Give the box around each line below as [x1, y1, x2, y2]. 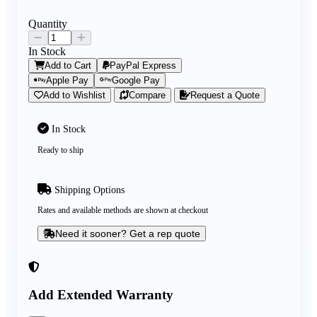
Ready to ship [37, 144, 83, 155]
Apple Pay [46, 75, 88, 86]
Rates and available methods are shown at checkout [37, 205, 208, 216]
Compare [129, 90, 166, 101]
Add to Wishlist [43, 90, 105, 101]
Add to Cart [45, 60, 91, 71]
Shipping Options [54, 183, 125, 195]
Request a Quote [190, 90, 260, 101]
